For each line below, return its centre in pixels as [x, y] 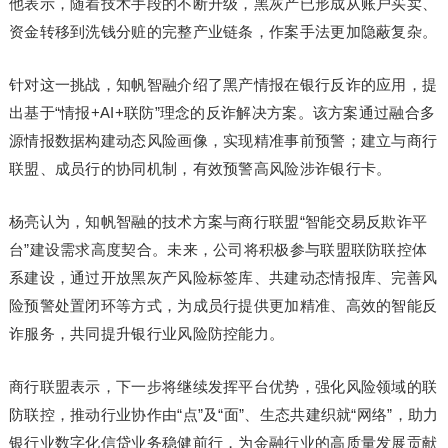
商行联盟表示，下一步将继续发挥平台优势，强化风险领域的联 [223, 386]
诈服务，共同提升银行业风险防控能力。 [146, 333]
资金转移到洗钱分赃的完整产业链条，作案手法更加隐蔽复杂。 [223, 31]
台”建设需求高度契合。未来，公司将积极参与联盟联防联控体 [218, 249]
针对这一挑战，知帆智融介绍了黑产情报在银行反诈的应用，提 [223, 84]
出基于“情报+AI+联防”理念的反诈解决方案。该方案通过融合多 [222, 112]
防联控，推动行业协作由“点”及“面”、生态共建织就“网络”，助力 [223, 414]
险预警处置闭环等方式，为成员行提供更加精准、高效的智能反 [223, 305]
